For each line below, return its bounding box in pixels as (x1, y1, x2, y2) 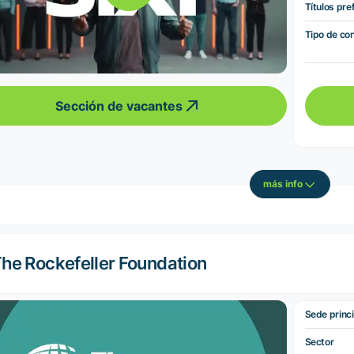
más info (262, 178, 303, 190)
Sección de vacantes (55, 97, 183, 114)
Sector (304, 335, 334, 348)
